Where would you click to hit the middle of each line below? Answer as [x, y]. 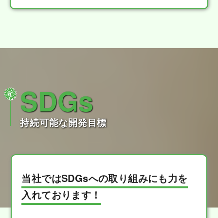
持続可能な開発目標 [64, 122]
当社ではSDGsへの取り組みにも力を [105, 178]
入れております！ [61, 194]
